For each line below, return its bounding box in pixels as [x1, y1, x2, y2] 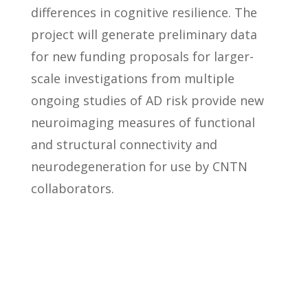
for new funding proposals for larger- [30, 48, 254, 65]
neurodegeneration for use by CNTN [30, 158, 247, 175]
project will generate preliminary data [30, 26, 257, 43]
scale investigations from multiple [30, 70, 234, 87]
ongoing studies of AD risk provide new [30, 92, 264, 109]
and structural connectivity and [30, 136, 217, 153]
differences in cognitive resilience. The [30, 4, 257, 21]
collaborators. [30, 180, 114, 197]
